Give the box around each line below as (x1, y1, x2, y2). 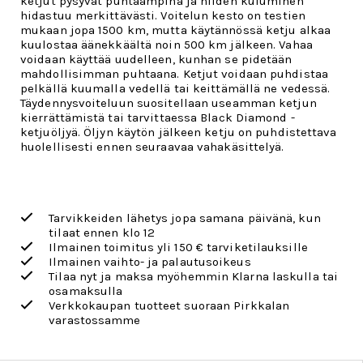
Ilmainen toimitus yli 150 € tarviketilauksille (49, 240, 308, 254)
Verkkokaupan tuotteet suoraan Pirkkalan (49, 298, 290, 313)
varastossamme (49, 313, 141, 327)
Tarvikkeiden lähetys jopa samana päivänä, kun (49, 211, 321, 225)
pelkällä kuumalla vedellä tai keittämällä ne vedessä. (20, 81, 331, 96)
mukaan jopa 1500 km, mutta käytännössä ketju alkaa (20, 23, 331, 37)
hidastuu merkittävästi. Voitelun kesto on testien (20, 8, 305, 23)
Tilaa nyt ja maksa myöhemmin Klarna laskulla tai (49, 269, 339, 284)
